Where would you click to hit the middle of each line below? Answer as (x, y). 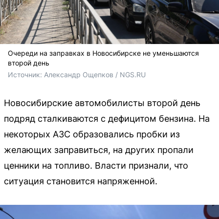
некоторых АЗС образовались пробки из (92, 134)
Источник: (26, 74)
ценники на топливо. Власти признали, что (96, 165)
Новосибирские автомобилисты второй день (102, 103)
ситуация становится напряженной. (81, 181)
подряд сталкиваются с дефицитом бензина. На (107, 118)
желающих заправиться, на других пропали (99, 150)
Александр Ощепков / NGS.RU (95, 74)
